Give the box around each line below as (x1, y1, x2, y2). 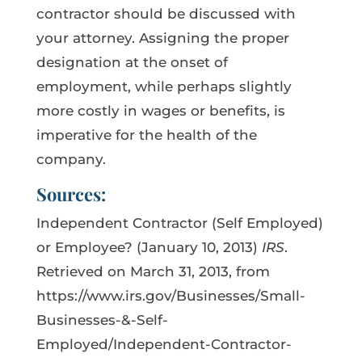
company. (36, 150, 106, 167)
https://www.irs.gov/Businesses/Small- (36, 287, 305, 304)
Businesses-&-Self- (36, 311, 168, 328)
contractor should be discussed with (36, 5, 296, 22)
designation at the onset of (36, 53, 228, 70)
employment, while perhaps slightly (36, 78, 292, 95)
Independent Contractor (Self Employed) (36, 214, 323, 231)
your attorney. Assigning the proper (36, 29, 289, 46)
